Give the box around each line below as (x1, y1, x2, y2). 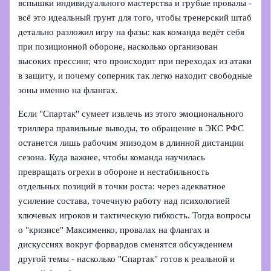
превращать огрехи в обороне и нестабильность (18, 166, 210, 177)
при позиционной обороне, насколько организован (18, 42, 218, 52)
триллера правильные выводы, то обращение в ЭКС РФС (18, 123, 244, 133)
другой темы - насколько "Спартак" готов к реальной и (18, 253, 235, 264)
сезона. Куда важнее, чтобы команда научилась (18, 152, 206, 162)
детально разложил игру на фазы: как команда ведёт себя (18, 27, 245, 38)
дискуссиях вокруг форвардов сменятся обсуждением (18, 239, 233, 249)
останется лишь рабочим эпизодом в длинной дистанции (18, 137, 244, 148)
